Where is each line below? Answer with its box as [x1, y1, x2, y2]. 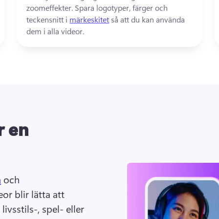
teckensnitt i [26, 14, 70, 24]
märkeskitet [69, 14, 109, 24]
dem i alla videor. [26, 26, 87, 36]
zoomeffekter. [26, 2, 75, 13]
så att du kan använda [109, 14, 185, 24]
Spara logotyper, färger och [75, 2, 168, 13]
